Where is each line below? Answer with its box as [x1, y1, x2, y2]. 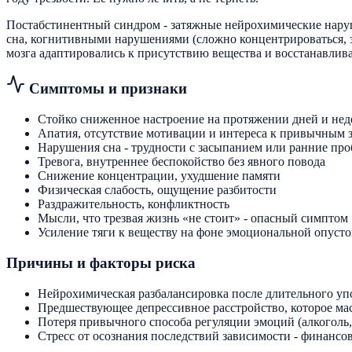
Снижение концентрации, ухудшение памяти [38, 169, 280, 183]
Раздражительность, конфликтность [38, 197, 229, 211]
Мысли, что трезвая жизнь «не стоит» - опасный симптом [38, 211, 348, 225]
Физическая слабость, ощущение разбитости [38, 183, 277, 197]
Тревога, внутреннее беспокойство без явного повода [38, 155, 325, 169]
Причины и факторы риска [6, 254, 196, 271]
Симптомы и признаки [25, 80, 187, 97]
